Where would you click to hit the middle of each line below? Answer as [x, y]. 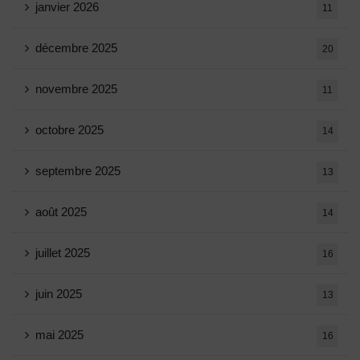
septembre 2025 [78, 171]
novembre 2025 [76, 89]
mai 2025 [59, 335]
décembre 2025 [76, 48]
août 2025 [61, 212]
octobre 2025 [70, 130]
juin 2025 [59, 294]
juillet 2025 [63, 253]
